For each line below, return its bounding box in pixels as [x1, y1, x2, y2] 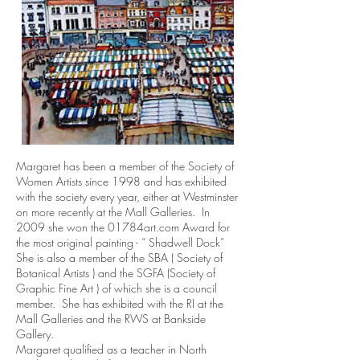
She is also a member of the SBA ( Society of [16, 250, 223, 265]
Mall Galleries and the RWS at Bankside [16, 311, 206, 326]
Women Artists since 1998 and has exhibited [16, 174, 227, 189]
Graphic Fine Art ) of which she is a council [16, 280, 217, 296]
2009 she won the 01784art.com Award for [16, 219, 230, 235]
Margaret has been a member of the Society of [16, 158, 234, 174]
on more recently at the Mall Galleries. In [16, 204, 210, 219]
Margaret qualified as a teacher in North [16, 342, 207, 357]
